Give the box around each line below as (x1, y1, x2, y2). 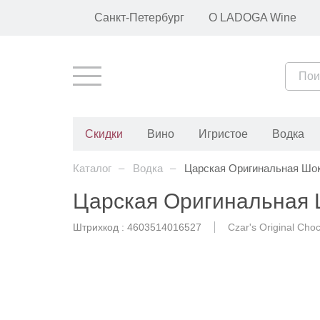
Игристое (198, 127, 248, 140)
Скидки (84, 127, 123, 140)
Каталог (73, 162, 111, 174)
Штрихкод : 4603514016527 (73, 221, 201, 233)
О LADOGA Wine (208, 11, 296, 24)
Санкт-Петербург (94, 11, 184, 24)
